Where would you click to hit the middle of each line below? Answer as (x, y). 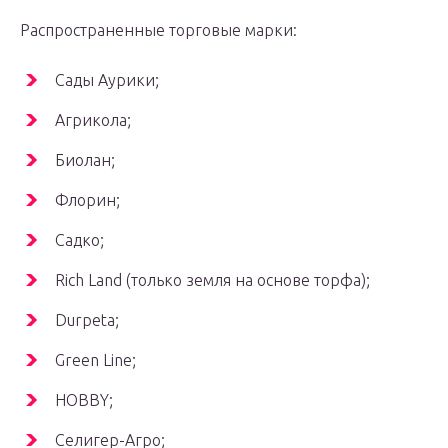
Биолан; (85, 160)
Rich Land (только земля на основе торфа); (212, 280)
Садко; (79, 240)
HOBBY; (84, 400)
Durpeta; (87, 320)
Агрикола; (93, 120)
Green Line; (95, 360)
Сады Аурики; (107, 80)
